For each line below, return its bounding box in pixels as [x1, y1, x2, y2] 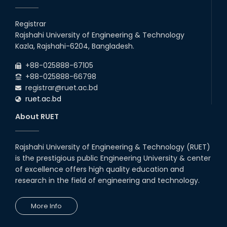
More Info [31, 201, 62, 211]
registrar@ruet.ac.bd [21, 83, 98, 93]
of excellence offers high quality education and [15, 164, 184, 175]
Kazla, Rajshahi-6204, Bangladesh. [15, 41, 134, 52]
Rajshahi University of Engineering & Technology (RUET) [15, 142, 210, 153]
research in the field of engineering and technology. [15, 175, 200, 186]
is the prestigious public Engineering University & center [15, 153, 211, 164]
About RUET [15, 111, 59, 122]
